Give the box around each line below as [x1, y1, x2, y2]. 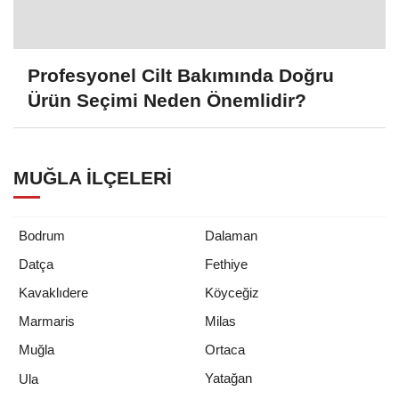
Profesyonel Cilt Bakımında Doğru [28, 64, 334, 85]
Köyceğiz [205, 285, 259, 301]
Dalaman [205, 228, 257, 244]
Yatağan [205, 370, 252, 387]
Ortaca [205, 342, 245, 358]
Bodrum [19, 228, 65, 244]
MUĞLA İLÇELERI [13, 167, 172, 189]
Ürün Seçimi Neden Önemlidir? [28, 89, 306, 110]
